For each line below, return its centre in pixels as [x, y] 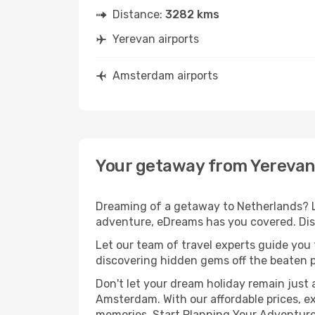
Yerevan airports [156, 39]
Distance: [139, 14]
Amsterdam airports [165, 76]
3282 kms [192, 14]
